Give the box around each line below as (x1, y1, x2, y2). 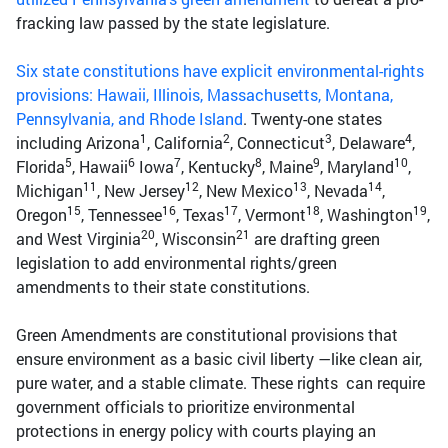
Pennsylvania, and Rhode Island (16, 108, 243, 130)
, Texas (176, 204, 224, 226)
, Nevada (307, 180, 368, 202)
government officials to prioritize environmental (16, 396, 355, 418)
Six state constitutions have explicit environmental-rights (16, 60, 424, 82)
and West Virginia (16, 228, 141, 250)
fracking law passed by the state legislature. (16, 12, 330, 34)
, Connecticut (230, 132, 325, 154)
